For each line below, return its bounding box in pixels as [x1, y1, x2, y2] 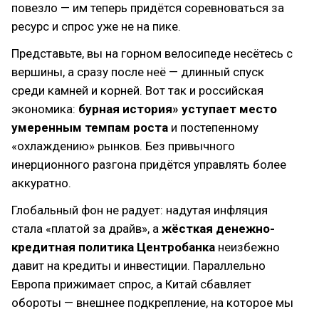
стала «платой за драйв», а [11, 221, 162, 236]
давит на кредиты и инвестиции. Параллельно [11, 258, 266, 273]
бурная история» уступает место [78, 102, 277, 116]
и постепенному [168, 120, 258, 135]
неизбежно [215, 240, 280, 254]
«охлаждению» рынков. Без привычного [11, 139, 235, 153]
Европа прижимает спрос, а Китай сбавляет [11, 277, 251, 291]
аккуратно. [11, 176, 71, 190]
